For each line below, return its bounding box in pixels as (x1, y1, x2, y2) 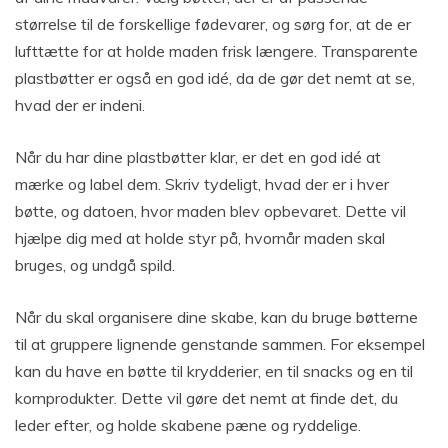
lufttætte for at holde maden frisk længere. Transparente (15, 41, 418, 62)
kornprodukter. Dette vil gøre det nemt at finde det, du (15, 388, 398, 409)
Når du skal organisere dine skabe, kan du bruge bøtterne (15, 307, 418, 328)
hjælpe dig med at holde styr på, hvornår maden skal (15, 228, 385, 249)
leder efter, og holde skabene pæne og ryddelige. (15, 415, 361, 436)
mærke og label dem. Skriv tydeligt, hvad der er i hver (15, 174, 389, 195)
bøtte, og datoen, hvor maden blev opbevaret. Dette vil (15, 201, 406, 222)
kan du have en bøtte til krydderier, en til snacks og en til (15, 361, 413, 382)
